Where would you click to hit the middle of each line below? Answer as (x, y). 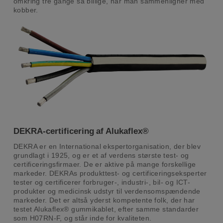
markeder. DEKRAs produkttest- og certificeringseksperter (110, 173)
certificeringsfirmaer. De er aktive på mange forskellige (105, 165)
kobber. (26, 10)
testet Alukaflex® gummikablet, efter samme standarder (106, 209)
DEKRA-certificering (54, 131)
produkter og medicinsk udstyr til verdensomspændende (107, 191)
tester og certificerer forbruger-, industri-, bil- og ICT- (102, 182)
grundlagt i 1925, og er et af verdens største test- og (101, 156)
